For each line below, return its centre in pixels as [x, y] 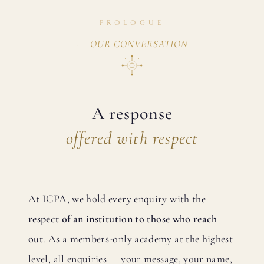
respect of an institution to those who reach [123, 218]
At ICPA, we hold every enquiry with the [117, 198]
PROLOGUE [132, 23]
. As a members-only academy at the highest [138, 238]
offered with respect [132, 138]
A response [132, 113]
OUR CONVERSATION [139, 44]
